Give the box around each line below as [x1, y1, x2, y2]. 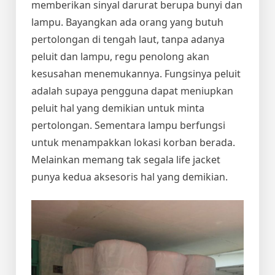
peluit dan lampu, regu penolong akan [31, 49, 209, 63]
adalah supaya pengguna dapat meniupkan [31, 83, 233, 98]
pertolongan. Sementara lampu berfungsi [31, 118, 225, 132]
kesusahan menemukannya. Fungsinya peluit [31, 66, 241, 80]
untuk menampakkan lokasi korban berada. [31, 135, 235, 149]
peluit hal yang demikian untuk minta [31, 101, 204, 115]
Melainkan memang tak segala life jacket [31, 152, 220, 166]
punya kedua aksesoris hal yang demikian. [31, 169, 228, 184]
